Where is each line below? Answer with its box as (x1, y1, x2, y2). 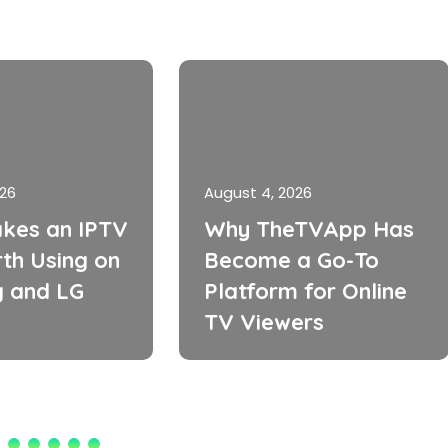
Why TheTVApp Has (204, 215, 414, 242)
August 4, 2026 (204, 182, 312, 203)
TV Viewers (204, 308, 324, 335)
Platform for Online (204, 277, 407, 304)
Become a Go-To (204, 246, 379, 273)
